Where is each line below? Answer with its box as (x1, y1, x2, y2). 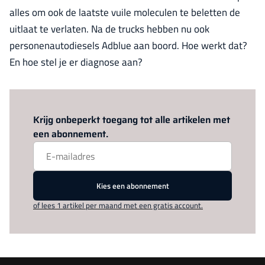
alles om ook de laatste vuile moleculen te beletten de (9, 5, 240, 20)
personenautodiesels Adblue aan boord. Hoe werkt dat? (9, 38, 247, 53)
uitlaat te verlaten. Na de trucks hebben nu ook (9, 21, 209, 37)
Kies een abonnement (96, 179, 169, 192)
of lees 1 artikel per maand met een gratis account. (33, 199, 203, 211)
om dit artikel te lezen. (104, 98, 180, 109)
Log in (85, 98, 104, 109)
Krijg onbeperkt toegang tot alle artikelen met (33, 112, 230, 127)
